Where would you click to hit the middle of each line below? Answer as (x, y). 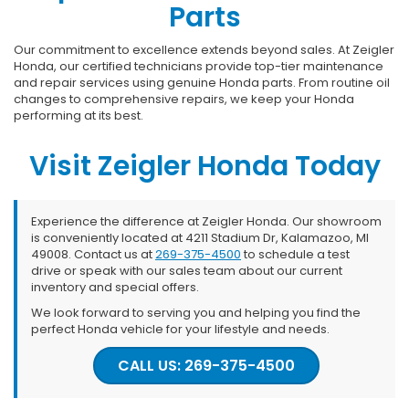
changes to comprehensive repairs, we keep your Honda (184, 99)
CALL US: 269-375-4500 (206, 365)
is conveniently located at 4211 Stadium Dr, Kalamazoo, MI (200, 237)
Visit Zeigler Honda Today (204, 166)
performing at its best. (79, 115)
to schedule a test (295, 254)
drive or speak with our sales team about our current (187, 270)
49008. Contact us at (93, 254)
